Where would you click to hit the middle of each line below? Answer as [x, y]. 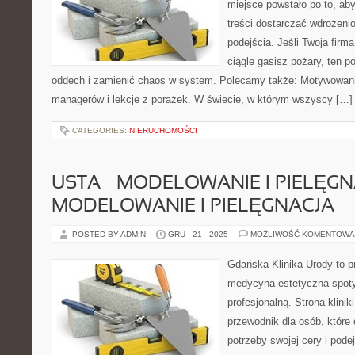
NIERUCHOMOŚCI [163, 130]
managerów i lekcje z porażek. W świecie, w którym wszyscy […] [202, 99]
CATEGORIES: [101, 130]
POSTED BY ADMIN [110, 234]
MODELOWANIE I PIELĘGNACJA [193, 207]
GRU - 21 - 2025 [198, 234]
